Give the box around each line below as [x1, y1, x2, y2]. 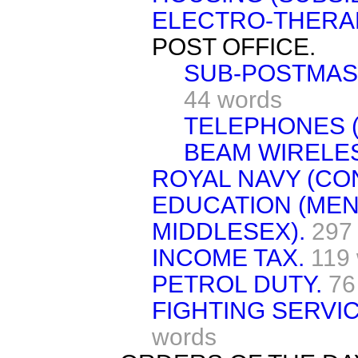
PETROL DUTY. [152, 270, 322, 297]
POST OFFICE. [152, 33, 316, 60]
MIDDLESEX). [152, 217, 305, 245]
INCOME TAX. [152, 244, 304, 271]
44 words [184, 86, 282, 113]
